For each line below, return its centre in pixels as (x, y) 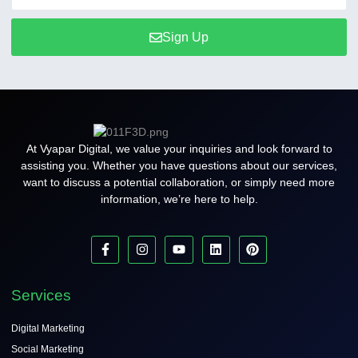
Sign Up (185, 37)
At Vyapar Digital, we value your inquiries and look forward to (179, 149)
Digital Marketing (48, 328)
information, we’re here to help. (179, 199)
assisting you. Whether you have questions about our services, (179, 166)
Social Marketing (48, 349)
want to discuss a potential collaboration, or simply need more (179, 183)
